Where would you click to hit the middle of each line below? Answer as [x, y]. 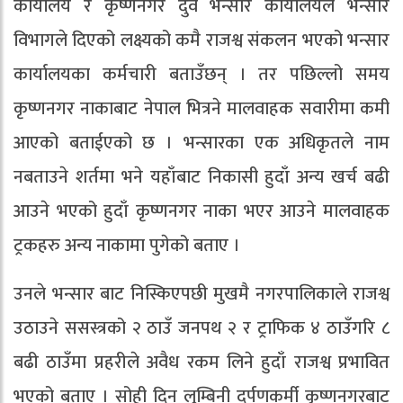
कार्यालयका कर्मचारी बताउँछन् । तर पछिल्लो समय [201, 75]
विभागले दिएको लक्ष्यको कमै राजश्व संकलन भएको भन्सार [201, 41]
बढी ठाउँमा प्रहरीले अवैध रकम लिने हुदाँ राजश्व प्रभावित [201, 363]
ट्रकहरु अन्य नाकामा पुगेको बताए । [127, 246]
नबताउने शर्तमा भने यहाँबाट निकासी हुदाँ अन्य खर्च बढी [201, 178]
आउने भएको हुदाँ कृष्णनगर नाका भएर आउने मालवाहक [201, 212]
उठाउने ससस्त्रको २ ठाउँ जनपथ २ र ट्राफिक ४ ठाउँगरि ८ [201, 329]
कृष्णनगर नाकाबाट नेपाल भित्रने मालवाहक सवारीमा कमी [201, 109]
